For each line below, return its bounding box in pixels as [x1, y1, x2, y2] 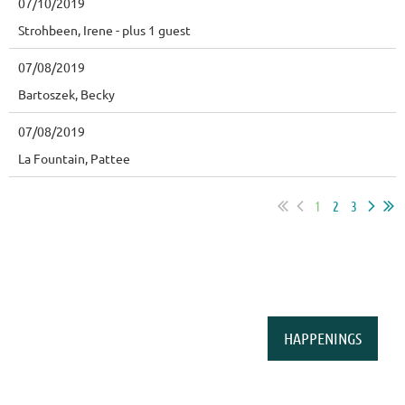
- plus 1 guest [116, 22, 191, 39]
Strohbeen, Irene [18, 22, 113, 39]
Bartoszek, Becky [18, 86, 115, 103]
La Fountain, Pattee [18, 150, 130, 167]
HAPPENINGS [284, 328, 362, 349]
